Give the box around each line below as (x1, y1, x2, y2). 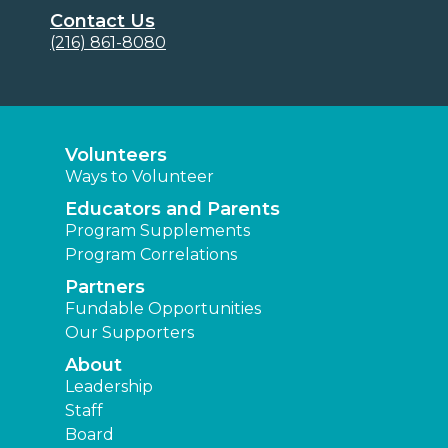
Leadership (65, 377, 153, 397)
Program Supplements (65, 221, 250, 241)
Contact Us (50, 10, 155, 33)
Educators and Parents (65, 198, 280, 221)
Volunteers (65, 144, 167, 167)
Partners (65, 276, 145, 299)
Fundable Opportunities (65, 299, 261, 319)
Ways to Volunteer (65, 167, 214, 187)
